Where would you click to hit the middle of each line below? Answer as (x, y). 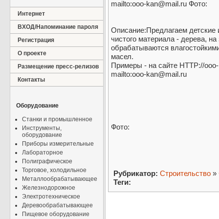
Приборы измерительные (58, 144)
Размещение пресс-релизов (58, 66)
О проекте (32, 53)
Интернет (31, 14)
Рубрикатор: (136, 174)
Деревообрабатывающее (57, 205)
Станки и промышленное (57, 119)
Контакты (31, 80)
